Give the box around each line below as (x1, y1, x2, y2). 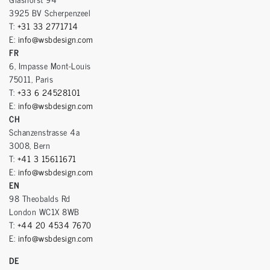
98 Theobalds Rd (9, 191, 71, 206)
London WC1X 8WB (9, 204, 80, 219)
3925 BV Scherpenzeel (9, 5, 90, 20)
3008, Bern (9, 138, 50, 152)
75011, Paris (9, 72, 53, 86)
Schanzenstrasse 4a (9, 125, 80, 139)
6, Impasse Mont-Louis (9, 58, 91, 73)
